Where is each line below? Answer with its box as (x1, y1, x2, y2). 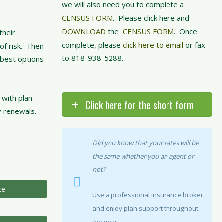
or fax (185, 40, 205, 50)
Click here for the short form (85, 97, 194, 112)
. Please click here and (112, 13, 189, 23)
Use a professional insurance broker (92, 190, 203, 199)
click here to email (122, 40, 185, 50)
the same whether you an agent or (92, 151, 194, 161)
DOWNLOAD (61, 26, 106, 36)
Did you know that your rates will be (92, 138, 199, 147)
